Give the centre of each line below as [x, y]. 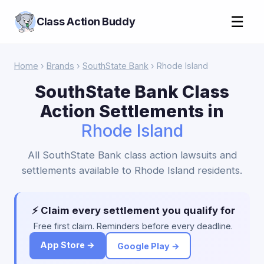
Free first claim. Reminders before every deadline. [133, 226]
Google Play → [148, 246]
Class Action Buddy [86, 22]
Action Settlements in [132, 111]
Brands [60, 66]
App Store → [67, 245]
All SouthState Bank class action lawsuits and [132, 155]
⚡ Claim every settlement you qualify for [133, 210]
